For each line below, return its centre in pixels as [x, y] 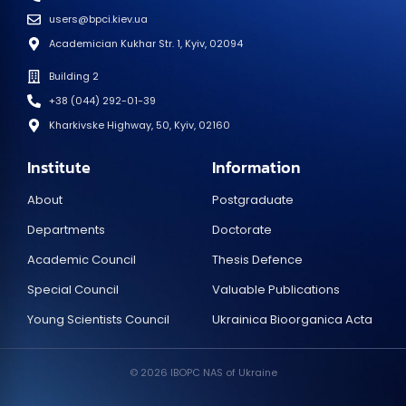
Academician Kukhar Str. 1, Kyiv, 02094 [145, 44]
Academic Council [82, 260]
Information [256, 168]
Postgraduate [253, 200]
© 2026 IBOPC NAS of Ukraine [203, 373]
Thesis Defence [257, 260]
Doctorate [242, 230]
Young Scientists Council [98, 320]
